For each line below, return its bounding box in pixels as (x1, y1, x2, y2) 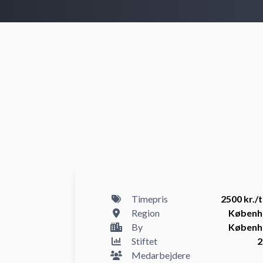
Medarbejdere (131, 249, 190, 261)
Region (131, 207, 160, 218)
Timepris (131, 193, 168, 204)
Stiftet (131, 235, 157, 247)
